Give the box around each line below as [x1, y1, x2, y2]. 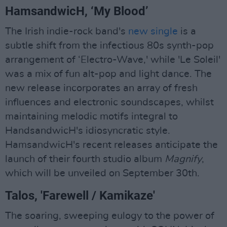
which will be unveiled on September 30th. [5, 168, 200, 178]
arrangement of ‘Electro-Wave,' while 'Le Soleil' [5, 54, 220, 65]
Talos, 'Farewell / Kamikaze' [5, 188, 155, 203]
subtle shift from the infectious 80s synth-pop [5, 40, 214, 51]
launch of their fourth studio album [5, 154, 165, 164]
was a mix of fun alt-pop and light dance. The [5, 68, 212, 79]
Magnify [165, 154, 202, 164]
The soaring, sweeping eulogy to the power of [5, 210, 214, 221]
